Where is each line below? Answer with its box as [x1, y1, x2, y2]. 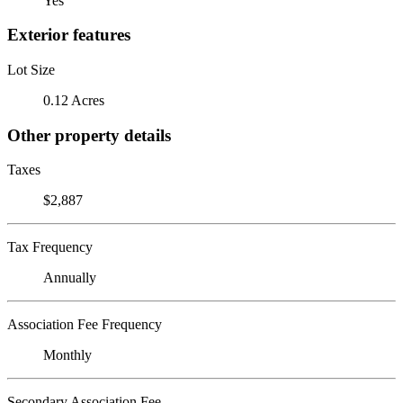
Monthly [43, 347, 92, 363]
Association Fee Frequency [7, 317, 162, 333]
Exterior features [7, 25, 130, 45]
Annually [43, 270, 96, 286]
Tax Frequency [7, 239, 93, 255]
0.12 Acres [43, 92, 104, 108]
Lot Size [7, 61, 55, 77]
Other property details [7, 125, 171, 145]
